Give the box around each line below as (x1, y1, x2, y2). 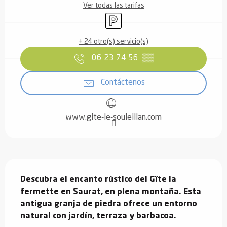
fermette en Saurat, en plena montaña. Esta (20, 187, 201, 196)
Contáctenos (100, 79, 145, 87)
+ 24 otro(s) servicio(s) (79, 37, 148, 45)
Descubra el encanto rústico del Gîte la (20, 175, 176, 184)
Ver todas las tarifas (83, 2, 144, 9)
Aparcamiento (103, 12, 152, 20)
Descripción (5, 158, 58, 173)
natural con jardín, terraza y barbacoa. (20, 212, 176, 220)
